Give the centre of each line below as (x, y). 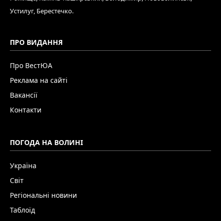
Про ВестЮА (31, 65)
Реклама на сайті (39, 80)
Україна (23, 165)
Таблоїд (22, 210)
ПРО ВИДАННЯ (36, 42)
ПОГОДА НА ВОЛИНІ (46, 142)
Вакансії (24, 95)
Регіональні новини (43, 195)
